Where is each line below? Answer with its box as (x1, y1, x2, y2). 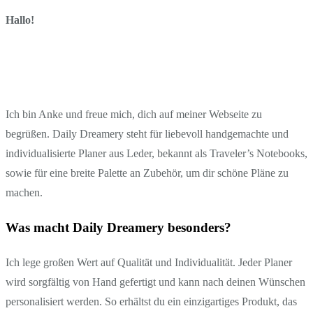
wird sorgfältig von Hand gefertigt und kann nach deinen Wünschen (6, 276, 305, 289)
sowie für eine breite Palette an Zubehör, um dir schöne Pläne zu (6, 166, 289, 179)
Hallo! (6, 13, 34, 26)
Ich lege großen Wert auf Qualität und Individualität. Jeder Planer (6, 256, 292, 269)
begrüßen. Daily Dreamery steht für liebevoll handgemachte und (6, 127, 289, 140)
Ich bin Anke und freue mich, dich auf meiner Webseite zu (6, 108, 262, 120)
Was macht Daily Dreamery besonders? (6, 219, 231, 235)
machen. (6, 186, 43, 198)
